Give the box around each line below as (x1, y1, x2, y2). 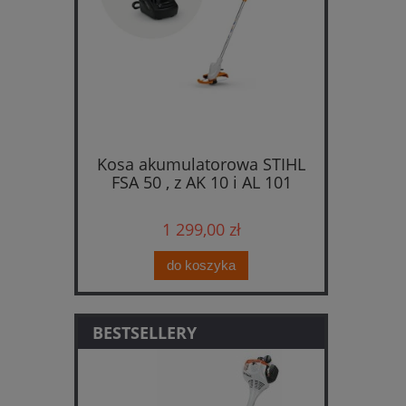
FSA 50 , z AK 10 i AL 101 (111, 171, 292, 194)
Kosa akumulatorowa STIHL (97, 153, 305, 176)
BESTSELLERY (92, 322, 197, 344)
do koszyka (167, 257, 236, 274)
